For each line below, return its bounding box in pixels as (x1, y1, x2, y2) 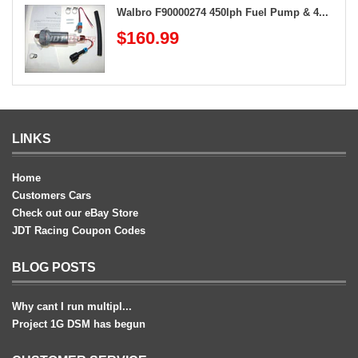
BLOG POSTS (12, 261, 96, 275)
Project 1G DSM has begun (12, 318, 145, 331)
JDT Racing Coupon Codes (12, 225, 145, 237)
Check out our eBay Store (12, 207, 138, 220)
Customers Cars (12, 189, 91, 202)
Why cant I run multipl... (12, 300, 132, 313)
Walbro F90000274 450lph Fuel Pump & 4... (117, 6, 328, 19)
